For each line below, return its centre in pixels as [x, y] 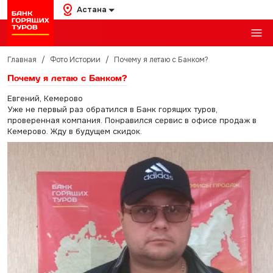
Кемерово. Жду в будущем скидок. [74, 131]
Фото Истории [75, 60]
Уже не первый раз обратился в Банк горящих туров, [112, 109]
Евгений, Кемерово [45, 98]
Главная [22, 60]
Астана [91, 9]
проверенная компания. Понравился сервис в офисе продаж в [132, 120]
